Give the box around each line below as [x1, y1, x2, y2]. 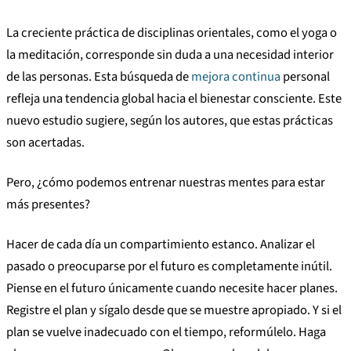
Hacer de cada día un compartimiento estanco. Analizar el [6, 235, 315, 255]
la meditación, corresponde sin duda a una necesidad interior [6, 45, 334, 65]
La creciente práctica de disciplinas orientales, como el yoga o [6, 24, 337, 43]
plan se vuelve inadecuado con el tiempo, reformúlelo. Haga [6, 323, 326, 342]
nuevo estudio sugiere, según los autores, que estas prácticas [6, 111, 333, 131]
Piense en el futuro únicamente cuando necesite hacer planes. [6, 279, 338, 299]
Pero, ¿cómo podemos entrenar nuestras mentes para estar [6, 173, 325, 193]
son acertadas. [6, 133, 85, 153]
